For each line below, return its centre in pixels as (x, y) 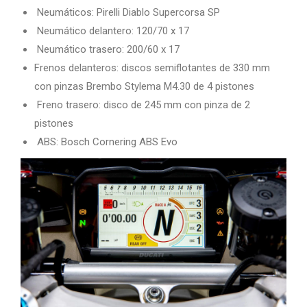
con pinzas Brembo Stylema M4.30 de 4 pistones (144, 87)
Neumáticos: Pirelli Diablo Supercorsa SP (127, 13)
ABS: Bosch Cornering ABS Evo (106, 142)
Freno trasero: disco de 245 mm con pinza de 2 (142, 105)
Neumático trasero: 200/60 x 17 (107, 50)
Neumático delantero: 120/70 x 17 (112, 31)
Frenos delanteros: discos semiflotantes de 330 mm (152, 68)
